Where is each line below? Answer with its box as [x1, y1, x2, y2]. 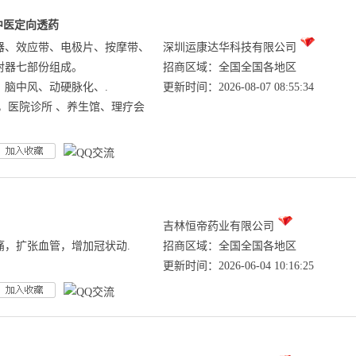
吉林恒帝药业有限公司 [163, 220, 274, 232]
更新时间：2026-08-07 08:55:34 [163, 81, 314, 93]
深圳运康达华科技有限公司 [163, 41, 296, 53]
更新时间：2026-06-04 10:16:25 [163, 260, 314, 272]
